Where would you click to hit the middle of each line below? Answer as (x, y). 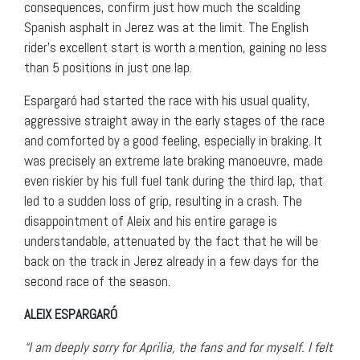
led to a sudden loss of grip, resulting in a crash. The (163, 201)
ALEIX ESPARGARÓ (71, 315)
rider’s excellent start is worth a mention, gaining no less (176, 48)
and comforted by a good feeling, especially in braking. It (173, 141)
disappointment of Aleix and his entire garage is (151, 221)
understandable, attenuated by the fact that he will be (171, 241)
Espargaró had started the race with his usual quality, (167, 101)
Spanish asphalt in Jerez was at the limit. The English (166, 28)
